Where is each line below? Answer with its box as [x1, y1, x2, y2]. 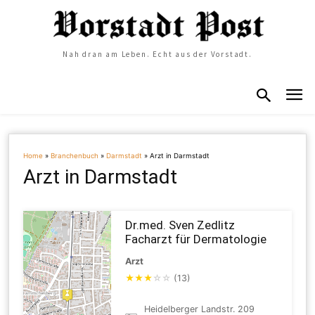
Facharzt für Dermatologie [125, 231, 267, 246]
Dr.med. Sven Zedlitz [125, 217, 236, 232]
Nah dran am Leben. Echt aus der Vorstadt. [63, 49, 252, 60]
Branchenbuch [51, 151, 99, 160]
